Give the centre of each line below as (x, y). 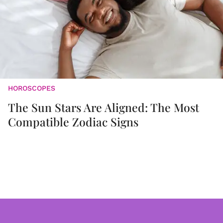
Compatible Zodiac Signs (73, 122)
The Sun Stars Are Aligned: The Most (104, 108)
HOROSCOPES (32, 88)
